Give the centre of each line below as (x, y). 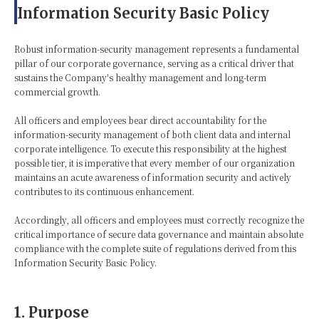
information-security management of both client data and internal (152, 134)
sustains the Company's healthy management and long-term (140, 77)
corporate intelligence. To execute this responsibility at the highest (151, 148)
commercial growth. (57, 91)
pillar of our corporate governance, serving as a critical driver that (154, 63)
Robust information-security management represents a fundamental (157, 48)
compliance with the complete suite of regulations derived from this (155, 248)
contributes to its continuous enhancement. (104, 191)
